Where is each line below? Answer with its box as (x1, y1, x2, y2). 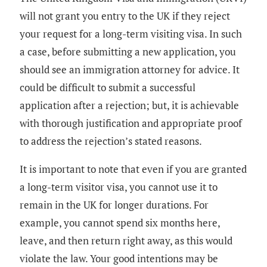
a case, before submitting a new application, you (20, 45, 236, 59)
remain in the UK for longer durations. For (20, 198, 209, 212)
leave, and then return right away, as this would (20, 234, 232, 248)
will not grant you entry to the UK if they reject (20, 9, 230, 23)
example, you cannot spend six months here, (20, 216, 220, 230)
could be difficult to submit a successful (20, 80, 195, 95)
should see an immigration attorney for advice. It (20, 63, 240, 77)
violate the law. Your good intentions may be (20, 252, 218, 266)
